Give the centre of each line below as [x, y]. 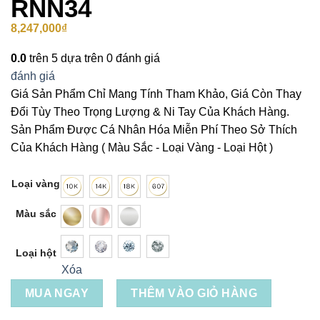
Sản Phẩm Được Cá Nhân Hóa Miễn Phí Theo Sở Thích [154, 129]
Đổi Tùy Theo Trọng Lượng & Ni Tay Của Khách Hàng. [150, 111]
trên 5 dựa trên [66, 58]
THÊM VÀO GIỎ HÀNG [194, 293]
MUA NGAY [57, 293]
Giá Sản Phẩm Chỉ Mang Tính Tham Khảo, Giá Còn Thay [156, 94]
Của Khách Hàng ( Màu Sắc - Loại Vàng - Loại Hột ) [142, 147]
